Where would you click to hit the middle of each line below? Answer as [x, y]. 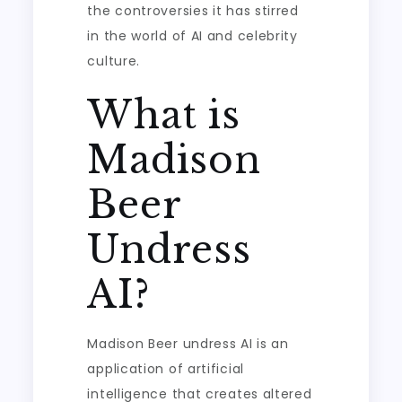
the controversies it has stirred [193, 11]
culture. [114, 61]
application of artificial [166, 369]
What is [164, 115]
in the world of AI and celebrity [192, 36]
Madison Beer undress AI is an [188, 344]
